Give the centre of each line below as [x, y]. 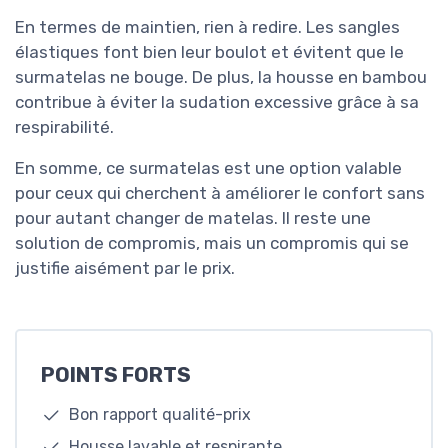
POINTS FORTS [116, 375]
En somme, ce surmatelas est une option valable [208, 167]
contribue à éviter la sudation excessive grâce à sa [217, 101]
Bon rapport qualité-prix [160, 415]
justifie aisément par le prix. [125, 267]
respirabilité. [64, 126]
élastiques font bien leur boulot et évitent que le [209, 51]
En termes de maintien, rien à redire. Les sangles [207, 26]
